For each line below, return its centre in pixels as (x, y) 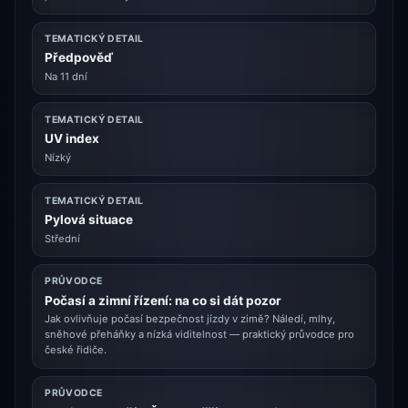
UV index (72, 139)
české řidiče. (76, 350)
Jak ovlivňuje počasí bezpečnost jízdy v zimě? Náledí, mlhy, (190, 319)
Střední (63, 238)
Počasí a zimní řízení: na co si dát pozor (163, 300)
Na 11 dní (66, 77)
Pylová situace (89, 219)
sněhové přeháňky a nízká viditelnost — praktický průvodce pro (200, 335)
